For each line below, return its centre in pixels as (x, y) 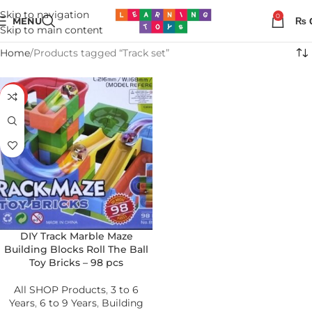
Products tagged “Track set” (101, 53)
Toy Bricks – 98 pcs (76, 263)
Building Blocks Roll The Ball (76, 249)
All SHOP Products (60, 290)
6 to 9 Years (68, 303)
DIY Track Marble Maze (76, 236)
